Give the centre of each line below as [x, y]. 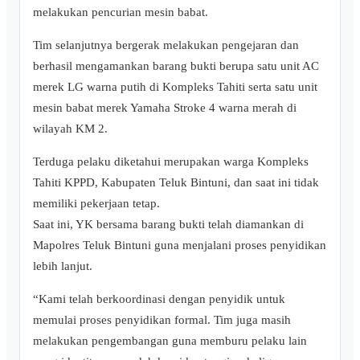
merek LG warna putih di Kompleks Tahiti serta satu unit [175, 86]
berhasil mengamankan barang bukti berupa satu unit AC [176, 65]
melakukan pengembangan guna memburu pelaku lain [170, 340]
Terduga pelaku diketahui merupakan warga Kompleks [171, 161]
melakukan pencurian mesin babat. [121, 11]
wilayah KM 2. [70, 128]
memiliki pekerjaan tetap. [96, 202]
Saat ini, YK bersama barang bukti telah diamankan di [168, 223]
